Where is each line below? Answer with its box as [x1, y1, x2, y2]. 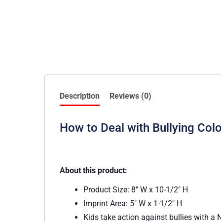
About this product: [60, 165, 127, 175]
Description [60, 91, 100, 101]
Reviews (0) [110, 91, 151, 101]
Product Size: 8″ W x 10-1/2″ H [83, 184, 188, 194]
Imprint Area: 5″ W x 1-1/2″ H [83, 198, 182, 208]
